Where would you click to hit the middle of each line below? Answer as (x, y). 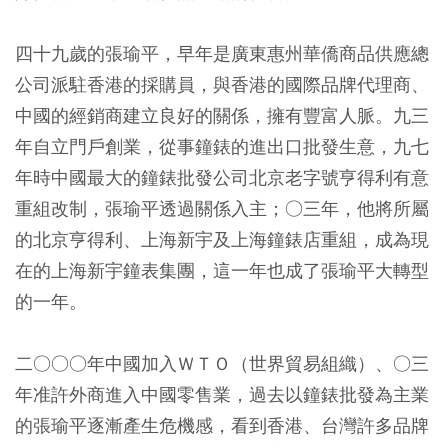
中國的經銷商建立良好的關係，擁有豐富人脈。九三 (222, 115)
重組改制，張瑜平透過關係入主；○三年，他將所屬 (222, 208)
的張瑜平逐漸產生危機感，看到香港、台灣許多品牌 (222, 425)
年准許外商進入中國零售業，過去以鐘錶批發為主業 (222, 394)
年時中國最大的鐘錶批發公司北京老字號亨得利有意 (222, 177)
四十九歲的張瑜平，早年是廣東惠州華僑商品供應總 (222, 53)
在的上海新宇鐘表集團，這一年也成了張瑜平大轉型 (222, 270)
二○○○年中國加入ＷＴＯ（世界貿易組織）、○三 (222, 363)
